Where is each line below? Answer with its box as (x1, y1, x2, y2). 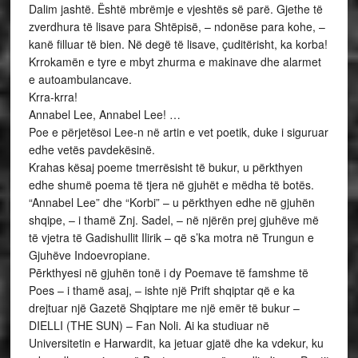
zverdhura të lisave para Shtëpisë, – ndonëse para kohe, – (28, 18, 325, 34)
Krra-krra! (28, 89, 78, 105)
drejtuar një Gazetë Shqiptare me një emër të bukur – (28, 300, 300, 316)
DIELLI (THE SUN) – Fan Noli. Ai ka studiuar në (28, 317, 269, 333)
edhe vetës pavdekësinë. (28, 141, 155, 157)
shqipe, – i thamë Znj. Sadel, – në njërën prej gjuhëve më (28, 212, 319, 228)
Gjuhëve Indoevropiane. (28, 247, 150, 263)
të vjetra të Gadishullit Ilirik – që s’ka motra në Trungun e (28, 229, 314, 245)
